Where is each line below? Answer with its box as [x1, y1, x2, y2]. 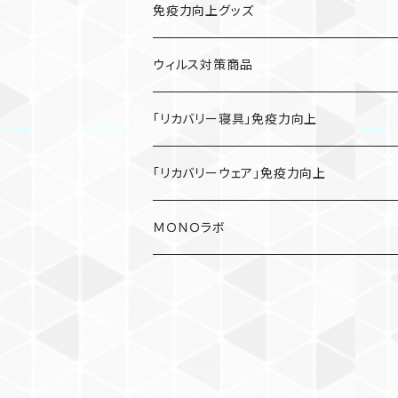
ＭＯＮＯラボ [153, 219, 226, 235]
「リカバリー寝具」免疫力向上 [153, 110, 318, 126]
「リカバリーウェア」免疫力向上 [153, 164, 327, 180]
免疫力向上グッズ [153, 2, 254, 18]
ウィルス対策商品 [153, 56, 253, 72]
